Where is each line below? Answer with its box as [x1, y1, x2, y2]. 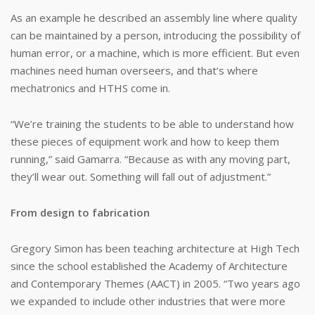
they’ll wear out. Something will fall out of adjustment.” [11, 169, 271, 184]
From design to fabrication [11, 205, 150, 219]
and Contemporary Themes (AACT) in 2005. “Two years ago [11, 276, 300, 290]
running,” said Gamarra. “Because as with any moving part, [11, 152, 290, 166]
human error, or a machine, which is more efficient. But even [11, 46, 300, 60]
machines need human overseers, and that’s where [11, 63, 258, 77]
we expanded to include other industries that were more [11, 294, 285, 308]
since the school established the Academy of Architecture [11, 259, 288, 273]
